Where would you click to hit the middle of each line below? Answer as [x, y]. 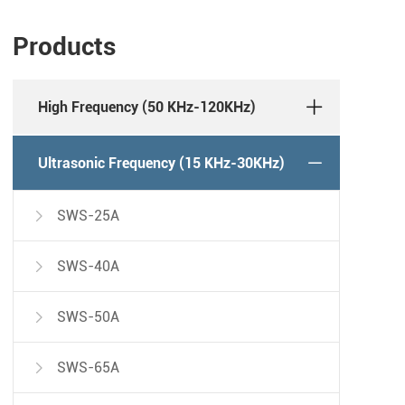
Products [64, 47]
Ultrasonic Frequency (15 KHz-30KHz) [161, 163]
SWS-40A [88, 267]
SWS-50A [88, 317]
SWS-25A [88, 216]
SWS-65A [88, 368]
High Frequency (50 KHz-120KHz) [147, 107]
